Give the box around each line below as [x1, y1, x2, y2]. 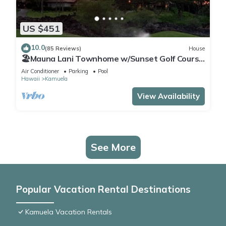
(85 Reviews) [45, 44, 81, 52]
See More [90, 141, 136, 154]
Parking [69, 68, 88, 75]
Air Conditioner [21, 68, 59, 75]
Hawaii [21, 75, 40, 83]
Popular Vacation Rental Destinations [16, 183, 191, 196]
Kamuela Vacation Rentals [25, 207, 112, 217]
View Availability [137, 91, 200, 101]
